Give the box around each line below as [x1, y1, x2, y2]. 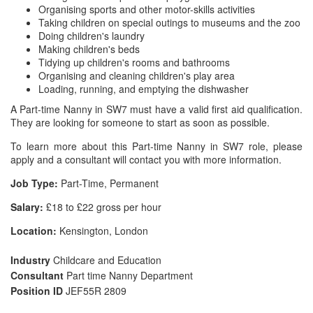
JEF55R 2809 [66, 284, 126, 298]
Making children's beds [38, 42, 140, 56]
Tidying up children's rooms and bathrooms [38, 55, 230, 69]
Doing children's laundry [38, 29, 145, 43]
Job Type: [10, 176, 58, 190]
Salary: [10, 200, 43, 214]
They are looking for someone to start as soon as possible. [10, 115, 270, 129]
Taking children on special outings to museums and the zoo [38, 15, 300, 29]
